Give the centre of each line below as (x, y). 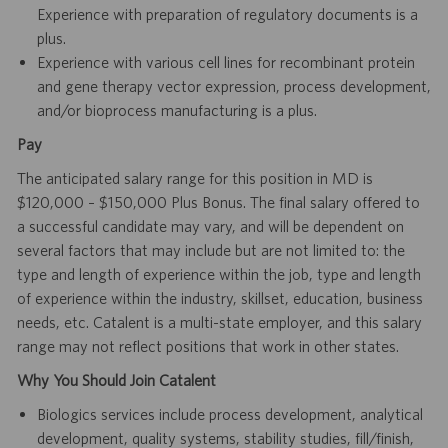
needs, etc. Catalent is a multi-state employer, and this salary (219, 322)
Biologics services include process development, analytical (229, 414)
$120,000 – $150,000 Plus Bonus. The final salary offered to (218, 202)
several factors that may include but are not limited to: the (210, 250)
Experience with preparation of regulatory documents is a (227, 14)
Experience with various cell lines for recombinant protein (225, 62)
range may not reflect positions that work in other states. (207, 346)
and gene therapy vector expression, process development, (233, 86)
